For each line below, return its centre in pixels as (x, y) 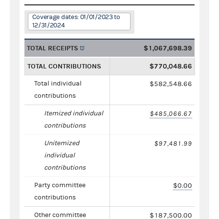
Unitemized (62, 143)
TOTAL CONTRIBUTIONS (64, 66)
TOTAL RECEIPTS (53, 48)
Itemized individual (74, 113)
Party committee (60, 185)
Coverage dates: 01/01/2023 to (76, 17)
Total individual (58, 83)
